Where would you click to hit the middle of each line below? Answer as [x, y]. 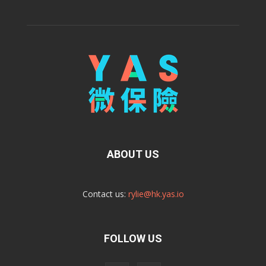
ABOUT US [133, 154]
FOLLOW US [133, 238]
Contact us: [105, 194]
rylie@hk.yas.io [156, 194]
